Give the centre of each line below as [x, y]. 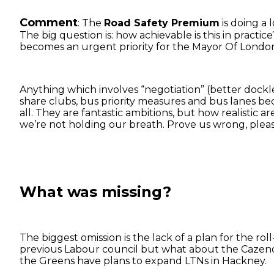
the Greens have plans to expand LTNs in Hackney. [143, 261]
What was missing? [95, 191]
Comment [49, 22]
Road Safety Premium [162, 23]
